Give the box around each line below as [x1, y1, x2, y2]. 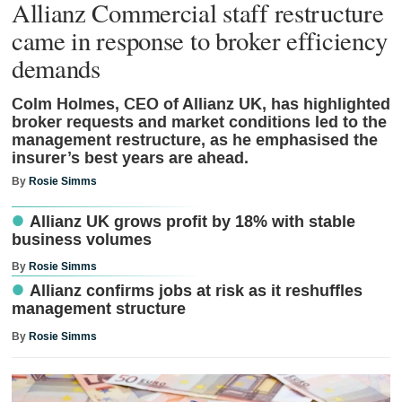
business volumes [11, 228, 152, 251]
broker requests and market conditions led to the [11, 111, 387, 135]
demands [11, 50, 100, 85]
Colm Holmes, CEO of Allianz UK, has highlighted [11, 93, 390, 117]
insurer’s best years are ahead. [11, 147, 249, 170]
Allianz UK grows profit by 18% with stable [29, 210, 355, 233]
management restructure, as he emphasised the [11, 129, 378, 153]
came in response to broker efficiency [11, 22, 389, 57]
